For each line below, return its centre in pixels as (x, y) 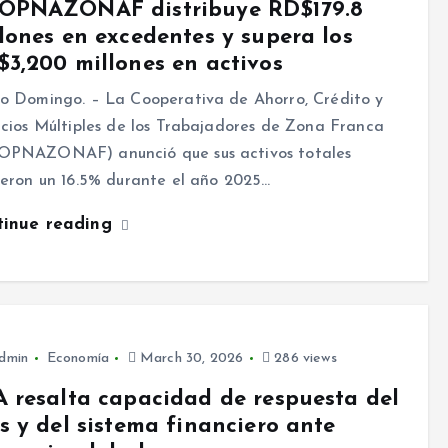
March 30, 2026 (189, 359)
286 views (303, 359)
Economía (77, 359)
